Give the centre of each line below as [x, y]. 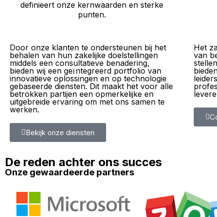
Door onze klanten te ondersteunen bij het [88, 47]
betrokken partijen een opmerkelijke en [82, 94]
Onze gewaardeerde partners [70, 172]
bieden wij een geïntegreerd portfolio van [85, 71]
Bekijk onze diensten [60, 132]
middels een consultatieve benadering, [80, 63]
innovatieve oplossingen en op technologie [88, 78]
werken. [24, 109]
